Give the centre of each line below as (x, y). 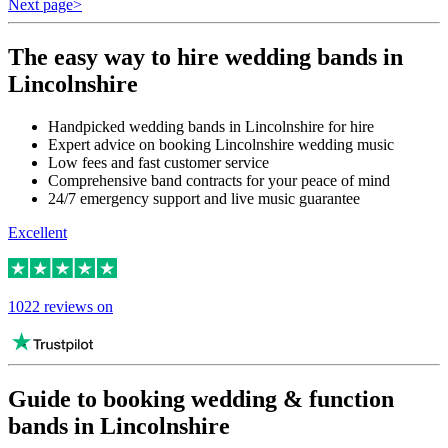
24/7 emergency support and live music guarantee (204, 198)
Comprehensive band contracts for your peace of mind (219, 180)
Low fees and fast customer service (158, 162)
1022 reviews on (60, 306)
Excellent (37, 232)
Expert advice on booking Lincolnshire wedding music (221, 144)
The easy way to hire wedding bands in (205, 56)
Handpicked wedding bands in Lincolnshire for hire (211, 126)
